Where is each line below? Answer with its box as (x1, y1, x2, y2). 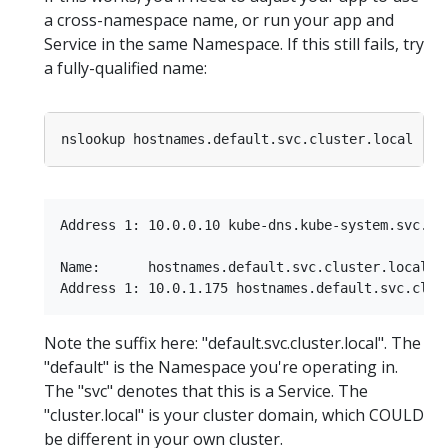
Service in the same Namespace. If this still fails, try (44, 32, 424, 55)
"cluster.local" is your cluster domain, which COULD (44, 403, 424, 426)
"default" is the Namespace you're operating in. (44, 355, 398, 378)
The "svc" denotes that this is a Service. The (44, 379, 368, 402)
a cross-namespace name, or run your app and (44, 8, 394, 31)
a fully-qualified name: (44, 56, 207, 79)
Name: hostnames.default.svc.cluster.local (60, 258, 428, 275)
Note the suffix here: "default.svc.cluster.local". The (44, 331, 421, 354)
